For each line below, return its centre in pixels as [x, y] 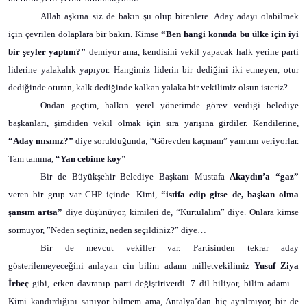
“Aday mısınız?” [42, 141]
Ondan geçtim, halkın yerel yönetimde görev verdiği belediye [170, 105]
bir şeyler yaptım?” [49, 52]
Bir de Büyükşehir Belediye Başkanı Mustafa [135, 176]
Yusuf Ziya [277, 266]
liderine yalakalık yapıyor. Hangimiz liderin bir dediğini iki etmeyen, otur [153, 70]
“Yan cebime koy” [91, 159]
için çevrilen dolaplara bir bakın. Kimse [83, 34]
